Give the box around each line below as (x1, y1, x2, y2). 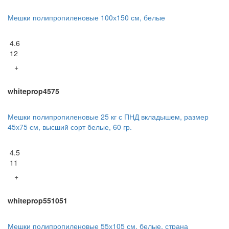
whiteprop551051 (8, 195, 67, 205)
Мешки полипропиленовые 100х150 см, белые (8, 12, 165, 22)
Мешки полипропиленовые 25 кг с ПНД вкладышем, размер (8, 111, 209, 122)
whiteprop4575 (8, 85, 59, 96)
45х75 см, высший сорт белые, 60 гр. (8, 121, 132, 132)
